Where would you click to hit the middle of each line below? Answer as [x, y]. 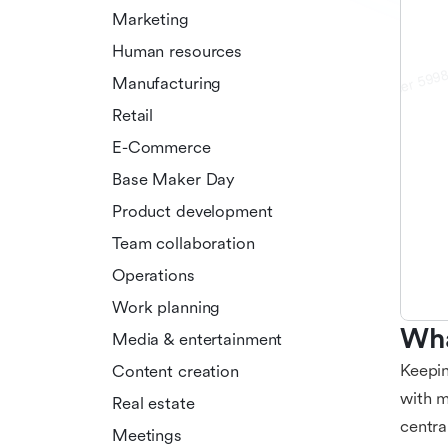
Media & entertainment [197, 339]
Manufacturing [167, 83]
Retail [133, 115]
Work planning [166, 307]
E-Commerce [161, 147]
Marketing [150, 19]
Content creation [175, 371]
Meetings [147, 435]
